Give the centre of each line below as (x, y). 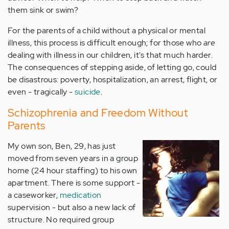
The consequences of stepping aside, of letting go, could (112, 67)
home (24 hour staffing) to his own (73, 170)
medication (81, 195)
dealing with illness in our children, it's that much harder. (110, 55)
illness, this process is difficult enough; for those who (106, 42)
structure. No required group (61, 219)
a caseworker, (34, 195)
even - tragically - (41, 91)
